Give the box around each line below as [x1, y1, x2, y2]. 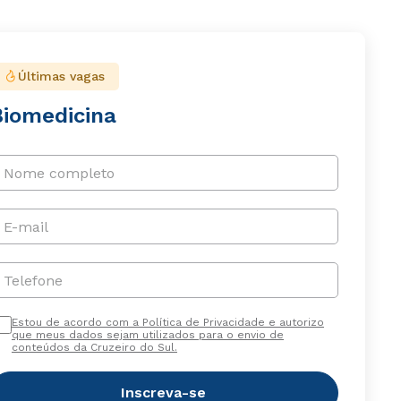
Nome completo [3, 164, 115, 182]
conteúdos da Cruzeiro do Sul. [11, 341, 177, 354]
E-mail [3, 218, 48, 235]
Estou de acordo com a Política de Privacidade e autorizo [11, 316, 324, 329]
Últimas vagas [17, 69, 105, 84]
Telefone [3, 271, 63, 289]
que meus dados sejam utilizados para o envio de [11, 328, 284, 342]
